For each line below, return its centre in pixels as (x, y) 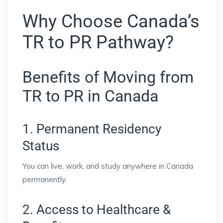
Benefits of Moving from (108, 77)
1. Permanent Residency (92, 129)
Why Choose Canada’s (111, 22)
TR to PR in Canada (90, 96)
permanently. (45, 180)
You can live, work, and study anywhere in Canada (108, 166)
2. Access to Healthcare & (97, 210)
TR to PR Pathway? (98, 43)
